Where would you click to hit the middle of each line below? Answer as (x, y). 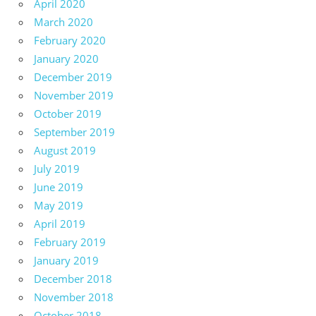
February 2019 (70, 242)
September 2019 (74, 132)
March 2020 (63, 22)
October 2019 (68, 113)
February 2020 (70, 40)
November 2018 (74, 297)
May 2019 (59, 205)
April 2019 (60, 223)
